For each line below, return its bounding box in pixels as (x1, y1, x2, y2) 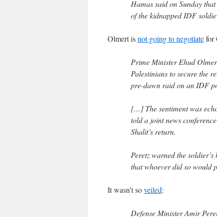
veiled (144, 185, 162, 195)
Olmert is (108, 33, 138, 44)
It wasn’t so (108, 185, 144, 195)
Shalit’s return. (131, 126, 176, 137)
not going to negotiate (138, 33, 204, 44)
